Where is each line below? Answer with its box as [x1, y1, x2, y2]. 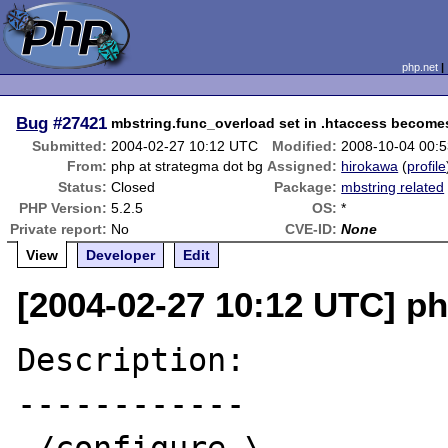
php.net [401, 61, 438, 73]
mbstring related [341, 179, 445, 195]
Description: [17, 342, 246, 378]
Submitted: [32, 138, 108, 154]
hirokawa [341, 158, 399, 174]
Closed [111, 179, 156, 195]
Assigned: [267, 158, 338, 174]
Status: [58, 179, 108, 195]
